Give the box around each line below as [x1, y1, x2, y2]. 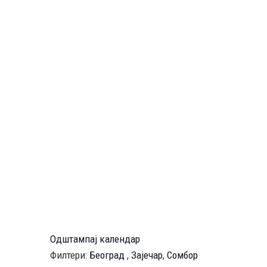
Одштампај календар [50, 233, 140, 246]
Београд [89, 249, 125, 262]
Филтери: [50, 249, 89, 262]
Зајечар [131, 249, 163, 262]
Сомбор [167, 249, 198, 262]
